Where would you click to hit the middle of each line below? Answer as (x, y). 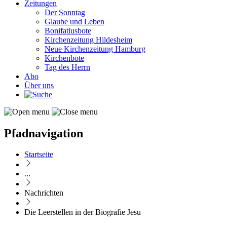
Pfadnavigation (44, 133)
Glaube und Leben (74, 21)
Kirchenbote (64, 58)
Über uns (39, 85)
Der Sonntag (65, 12)
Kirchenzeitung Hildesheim (88, 40)
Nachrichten (44, 193)
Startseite (39, 155)
